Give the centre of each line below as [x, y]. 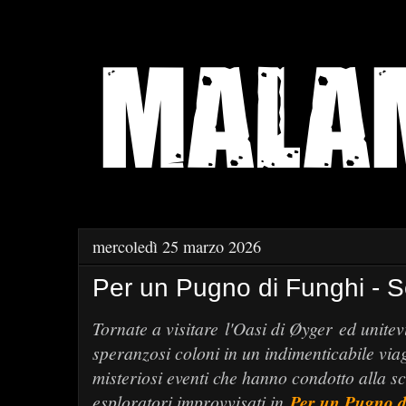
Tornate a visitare [159, 328]
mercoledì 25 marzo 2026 [177, 246]
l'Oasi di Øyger [279, 328]
